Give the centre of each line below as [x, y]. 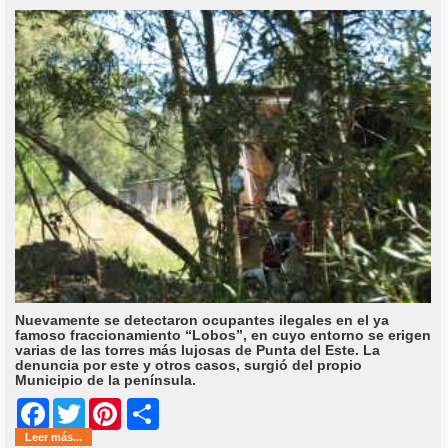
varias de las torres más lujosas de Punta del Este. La [197, 350]
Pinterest [151, 414]
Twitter [108, 414]
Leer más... [53, 437]
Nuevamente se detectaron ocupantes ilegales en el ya [202, 320]
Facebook [83, 414]
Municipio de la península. [105, 380]
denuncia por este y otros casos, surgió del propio [188, 365]
